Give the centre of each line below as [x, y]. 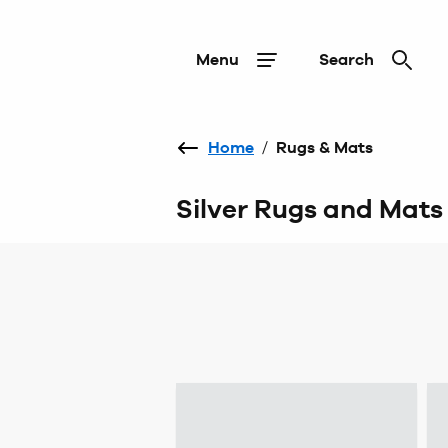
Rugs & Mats [324, 147]
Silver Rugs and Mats [309, 209]
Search [346, 59]
